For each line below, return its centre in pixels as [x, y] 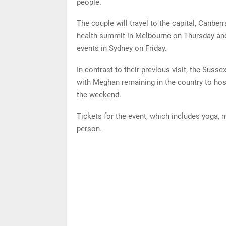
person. [90, 128]
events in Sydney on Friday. [123, 48]
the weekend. [100, 95]
